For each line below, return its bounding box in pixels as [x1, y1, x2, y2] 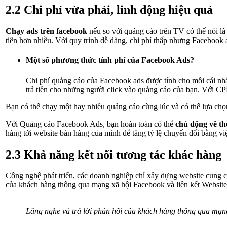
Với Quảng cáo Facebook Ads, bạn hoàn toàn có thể [6, 119, 175, 128]
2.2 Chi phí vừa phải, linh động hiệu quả [6, 3, 213, 17]
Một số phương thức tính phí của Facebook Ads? [26, 56, 194, 65]
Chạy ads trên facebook [6, 27, 87, 36]
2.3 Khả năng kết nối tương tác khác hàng [6, 147, 221, 161]
